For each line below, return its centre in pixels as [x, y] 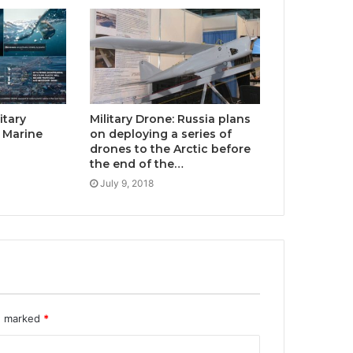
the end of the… [136, 164]
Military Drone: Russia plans [170, 119]
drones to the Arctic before [170, 149]
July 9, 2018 [126, 184]
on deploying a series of [160, 134]
